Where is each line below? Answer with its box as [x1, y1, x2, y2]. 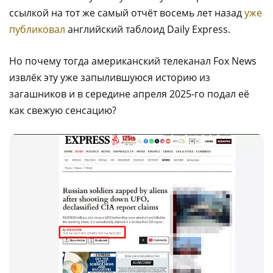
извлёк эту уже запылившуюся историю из [9, 71, 210, 85]
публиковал [9, 23, 65, 37]
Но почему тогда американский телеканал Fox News [9, 54, 257, 68]
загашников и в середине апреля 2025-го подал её [9, 87, 249, 101]
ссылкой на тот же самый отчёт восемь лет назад [9, 6, 244, 20]
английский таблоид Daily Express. [65, 23, 230, 37]
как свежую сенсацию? [9, 104, 116, 118]
